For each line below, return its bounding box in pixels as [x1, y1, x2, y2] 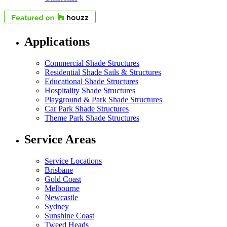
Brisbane [45, 166, 73, 175]
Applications [24, 35, 90, 49]
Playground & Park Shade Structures [45, 95, 162, 104]
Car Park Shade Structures [45, 104, 129, 113]
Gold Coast [45, 175, 81, 184]
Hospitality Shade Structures [45, 86, 135, 95]
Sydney [45, 202, 69, 211]
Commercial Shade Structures [45, 59, 139, 68]
